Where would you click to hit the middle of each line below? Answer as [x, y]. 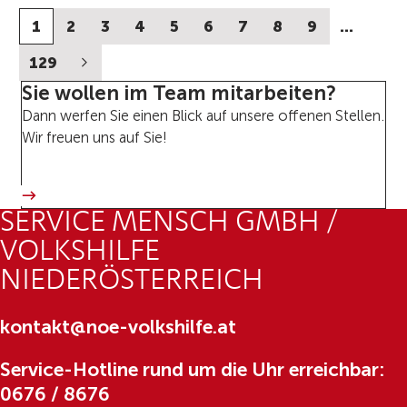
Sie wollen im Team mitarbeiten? [179, 93]
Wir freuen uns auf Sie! [94, 137]
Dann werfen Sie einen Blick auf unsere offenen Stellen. [203, 115]
